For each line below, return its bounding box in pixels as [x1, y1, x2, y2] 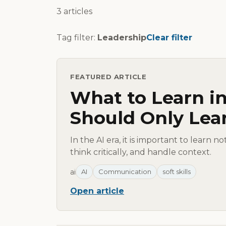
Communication [98, 167, 151, 176]
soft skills [162, 167, 191, 176]
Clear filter [146, 33, 192, 43]
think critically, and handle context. [70, 147, 211, 157]
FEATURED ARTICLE [70, 73, 147, 81]
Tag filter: [56, 33, 97, 43]
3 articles [56, 7, 92, 17]
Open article [70, 186, 124, 196]
